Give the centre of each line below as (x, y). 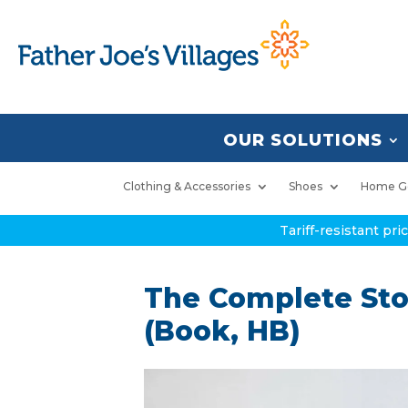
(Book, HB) (223, 331)
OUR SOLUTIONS (303, 140)
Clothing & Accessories (187, 186)
